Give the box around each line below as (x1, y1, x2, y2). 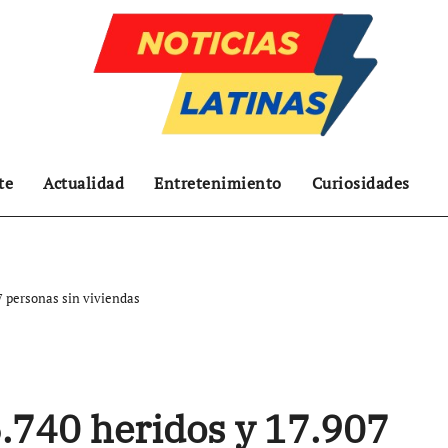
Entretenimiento (154, 172, 282, 194)
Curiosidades (311, 172, 410, 194)
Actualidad (43, 172, 124, 194)
